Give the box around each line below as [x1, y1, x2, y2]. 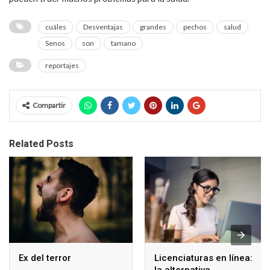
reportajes [45, 60, 79, 70]
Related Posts [9, 137, 74, 149]
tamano [111, 38, 136, 48]
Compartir [33, 100, 66, 110]
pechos [183, 22, 207, 31]
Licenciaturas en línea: [154, 253, 253, 264]
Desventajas [83, 22, 123, 31]
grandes [140, 22, 166, 31]
